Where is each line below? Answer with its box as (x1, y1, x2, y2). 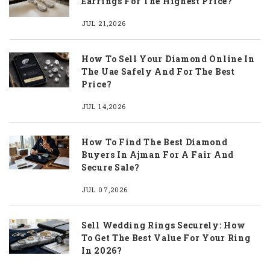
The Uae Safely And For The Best (81, 65, 235, 77)
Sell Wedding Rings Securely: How (81, 219, 246, 231)
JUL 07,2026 (81, 184, 128, 194)
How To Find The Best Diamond (81, 136, 228, 148)
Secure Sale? (81, 161, 140, 173)
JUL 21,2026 (81, 18, 127, 28)
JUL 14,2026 (81, 101, 127, 111)
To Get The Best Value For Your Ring (81, 231, 251, 243)
